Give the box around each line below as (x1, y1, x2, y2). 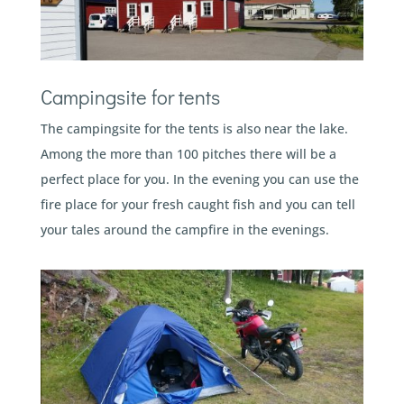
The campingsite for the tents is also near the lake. (40, 120, 348, 138)
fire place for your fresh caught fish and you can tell (40, 196, 355, 214)
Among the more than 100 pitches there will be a (40, 145, 336, 163)
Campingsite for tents (40, 84, 220, 111)
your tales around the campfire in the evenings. (40, 221, 329, 239)
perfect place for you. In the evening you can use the (40, 170, 359, 188)
